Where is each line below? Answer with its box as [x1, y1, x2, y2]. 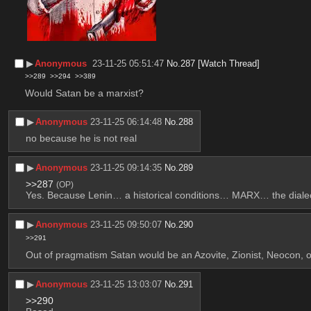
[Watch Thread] [197, 58, 260, 69]
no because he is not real [25, 133, 137, 144]
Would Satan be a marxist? [24, 87, 144, 99]
